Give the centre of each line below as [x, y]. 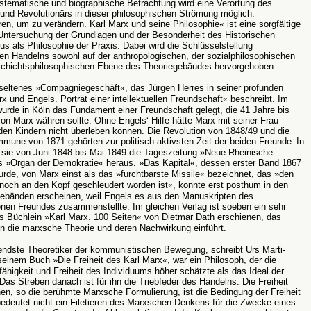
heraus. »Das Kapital [147, 163]
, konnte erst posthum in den [230, 185]
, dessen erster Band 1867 [248, 163]
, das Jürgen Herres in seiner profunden [204, 88]
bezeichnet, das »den [249, 174]
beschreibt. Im [258, 99]
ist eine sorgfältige [262, 24]
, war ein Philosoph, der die [222, 260]
